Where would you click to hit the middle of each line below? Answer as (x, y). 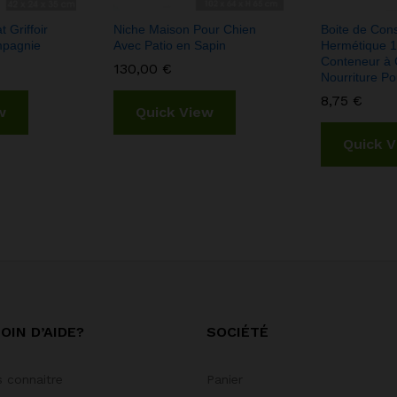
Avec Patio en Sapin (170, 46)
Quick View (175, 113)
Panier (224, 380)
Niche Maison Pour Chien (185, 30)
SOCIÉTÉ (237, 332)
